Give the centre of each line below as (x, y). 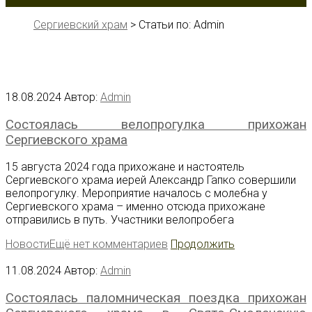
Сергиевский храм (80, 24)
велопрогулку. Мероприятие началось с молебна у (136, 194)
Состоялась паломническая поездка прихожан (156, 298)
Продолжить (203, 244)
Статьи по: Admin (181, 24)
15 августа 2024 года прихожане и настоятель (125, 167)
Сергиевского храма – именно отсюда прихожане (135, 207)
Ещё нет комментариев (109, 244)
